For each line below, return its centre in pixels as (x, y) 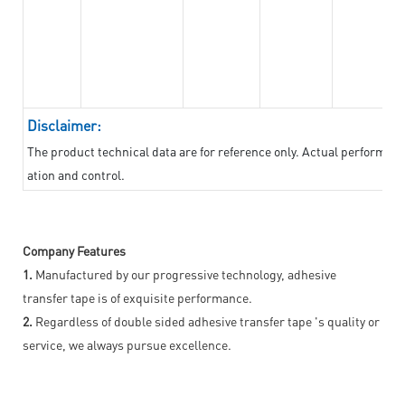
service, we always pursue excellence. (127, 344)
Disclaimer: (64, 125)
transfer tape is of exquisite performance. (137, 297)
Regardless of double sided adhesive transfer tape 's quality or (206, 320)
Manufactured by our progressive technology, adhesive (184, 273)
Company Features (74, 250)
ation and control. (76, 174)
